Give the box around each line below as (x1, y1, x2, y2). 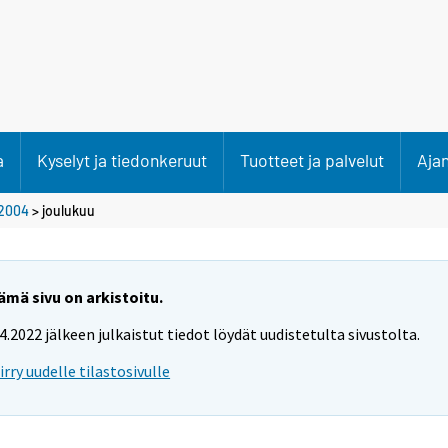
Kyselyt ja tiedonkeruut (37, 149, 207, 171)
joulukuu (42, 201, 95, 219)
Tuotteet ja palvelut (240, 149, 384, 171)
